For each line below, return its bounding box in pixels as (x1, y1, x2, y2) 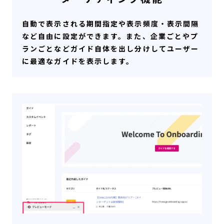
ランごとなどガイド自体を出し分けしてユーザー (22, 43, 199, 54)
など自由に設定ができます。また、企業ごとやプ (22, 31, 199, 41)
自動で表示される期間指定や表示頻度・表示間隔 (22, 18, 199, 29)
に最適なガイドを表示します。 (22, 56, 134, 66)
